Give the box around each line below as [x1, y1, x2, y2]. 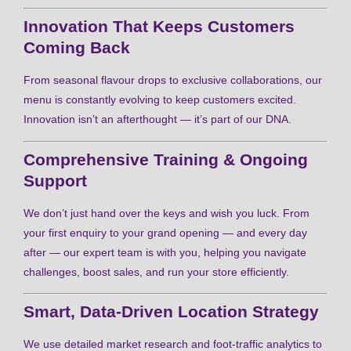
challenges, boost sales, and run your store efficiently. [24, 265, 289, 278]
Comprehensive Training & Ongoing [24, 150, 308, 168]
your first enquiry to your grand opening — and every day [24, 226, 307, 239]
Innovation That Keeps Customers [24, 17, 295, 36]
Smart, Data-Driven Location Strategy [24, 302, 319, 320]
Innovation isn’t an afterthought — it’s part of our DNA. [24, 113, 291, 126]
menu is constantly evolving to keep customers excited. [24, 93, 296, 107]
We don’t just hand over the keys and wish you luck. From [24, 206, 309, 219]
